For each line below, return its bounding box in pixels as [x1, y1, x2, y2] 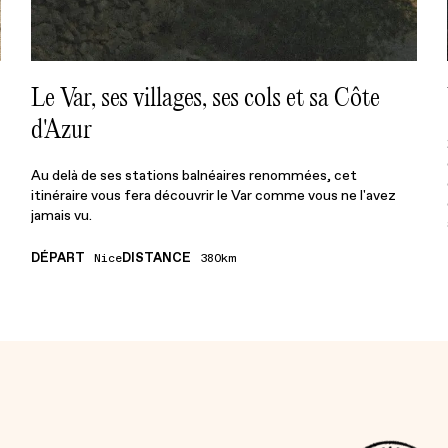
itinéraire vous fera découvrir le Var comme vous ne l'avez [31, 186, 397, 205]
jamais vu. [31, 206, 93, 225]
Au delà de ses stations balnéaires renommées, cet [31, 166, 358, 185]
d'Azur [31, 112, 93, 146]
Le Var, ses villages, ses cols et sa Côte [31, 80, 381, 114]
